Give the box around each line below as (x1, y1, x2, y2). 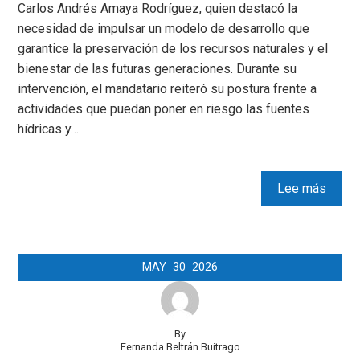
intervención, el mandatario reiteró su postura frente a (18, 81, 317, 97)
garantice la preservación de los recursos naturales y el (18, 41, 329, 57)
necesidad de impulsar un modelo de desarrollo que (18, 21, 310, 37)
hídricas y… (18, 121, 80, 137)
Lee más (276, 181, 326, 197)
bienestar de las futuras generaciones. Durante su (18, 61, 297, 77)
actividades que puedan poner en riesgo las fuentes (18, 101, 310, 117)
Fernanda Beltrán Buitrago (120, 341, 240, 354)
